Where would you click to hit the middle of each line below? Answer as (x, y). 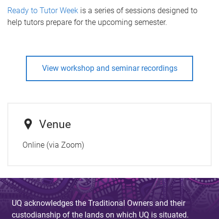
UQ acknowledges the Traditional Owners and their (99, 203)
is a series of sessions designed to (139, 11)
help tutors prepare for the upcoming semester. (87, 22)
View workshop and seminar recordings (109, 68)
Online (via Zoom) (53, 145)
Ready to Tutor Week (44, 11)
